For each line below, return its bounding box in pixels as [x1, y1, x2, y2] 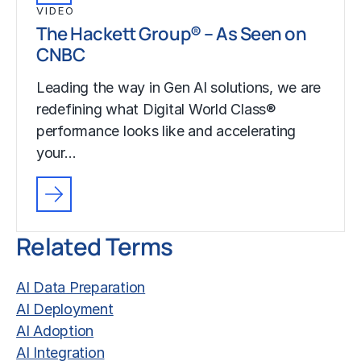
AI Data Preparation [16, 278, 146, 296]
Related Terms [16, 229, 173, 263]
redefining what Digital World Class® [36, 100, 276, 118]
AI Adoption [16, 322, 94, 339]
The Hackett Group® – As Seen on [36, 20, 307, 46]
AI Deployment [16, 300, 114, 317]
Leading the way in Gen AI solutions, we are [36, 78, 322, 96]
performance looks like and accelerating [36, 122, 297, 139]
